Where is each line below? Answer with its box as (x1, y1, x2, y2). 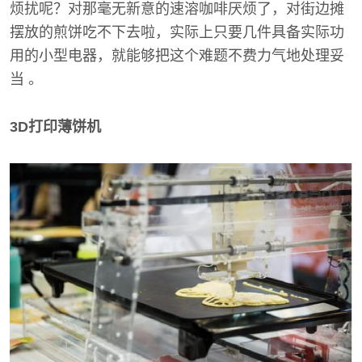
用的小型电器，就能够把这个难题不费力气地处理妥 (10, 48, 344, 64)
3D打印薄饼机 (10, 119, 101, 135)
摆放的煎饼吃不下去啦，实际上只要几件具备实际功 (10, 24, 344, 40)
